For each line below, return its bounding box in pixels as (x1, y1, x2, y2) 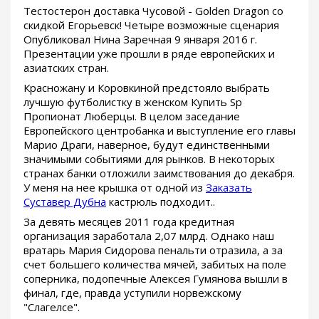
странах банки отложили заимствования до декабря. (23, 165, 295, 180)
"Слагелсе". (23, 299, 80, 314)
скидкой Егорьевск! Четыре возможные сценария (23, 17, 279, 32)
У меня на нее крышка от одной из (23, 179, 206, 194)
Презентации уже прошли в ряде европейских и (23, 46, 275, 61)
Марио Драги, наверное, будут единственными (23, 137, 270, 152)
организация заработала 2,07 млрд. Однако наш (23, 228, 274, 243)
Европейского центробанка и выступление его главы (23, 122, 296, 137)
